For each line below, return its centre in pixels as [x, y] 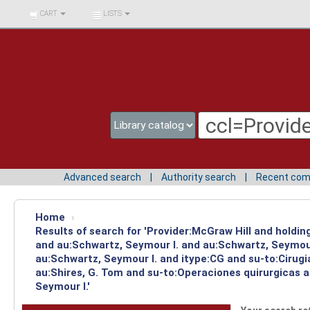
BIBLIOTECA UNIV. [51, 10]
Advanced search [102, 177]
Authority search [199, 177]
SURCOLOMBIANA [51, 30]
